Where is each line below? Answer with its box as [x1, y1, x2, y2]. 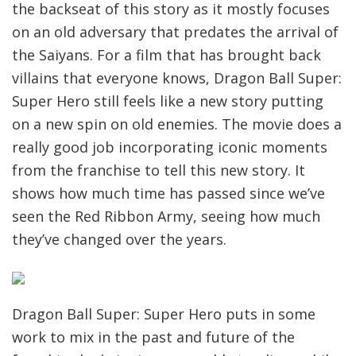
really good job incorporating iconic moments [12, 137, 327, 157]
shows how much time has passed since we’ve [12, 183, 325, 203]
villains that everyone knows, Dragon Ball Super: [12, 68, 342, 87]
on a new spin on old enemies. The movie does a [12, 114, 342, 133]
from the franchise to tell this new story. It [12, 160, 305, 180]
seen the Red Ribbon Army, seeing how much [12, 206, 320, 226]
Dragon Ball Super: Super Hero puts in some [12, 304, 315, 323]
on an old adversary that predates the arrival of [12, 21, 339, 41]
